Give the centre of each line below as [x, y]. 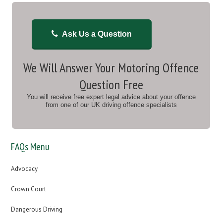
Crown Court [29, 189]
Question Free [111, 84]
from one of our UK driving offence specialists [111, 105]
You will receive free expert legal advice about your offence [111, 97]
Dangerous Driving [37, 209]
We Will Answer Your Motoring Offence [111, 68]
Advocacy [25, 169]
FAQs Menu [30, 147]
